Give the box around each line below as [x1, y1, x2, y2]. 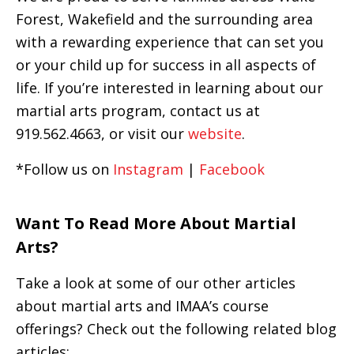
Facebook [199, 160, 265, 179]
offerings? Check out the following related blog [16, 318, 337, 338]
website [188, 124, 242, 144]
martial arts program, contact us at [16, 101, 260, 121]
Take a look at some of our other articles [16, 273, 296, 292]
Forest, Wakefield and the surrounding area [16, 9, 313, 29]
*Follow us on [16, 160, 109, 179]
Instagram [113, 160, 183, 179]
